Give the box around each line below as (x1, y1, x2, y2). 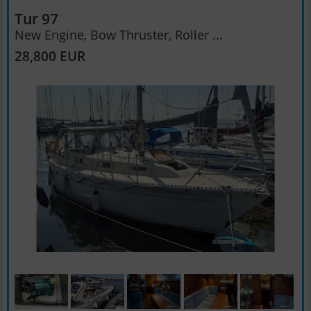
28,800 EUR (15, 46, 85, 65)
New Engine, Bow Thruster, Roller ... (15, 26, 223, 43)
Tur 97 (15, 8, 58, 29)
